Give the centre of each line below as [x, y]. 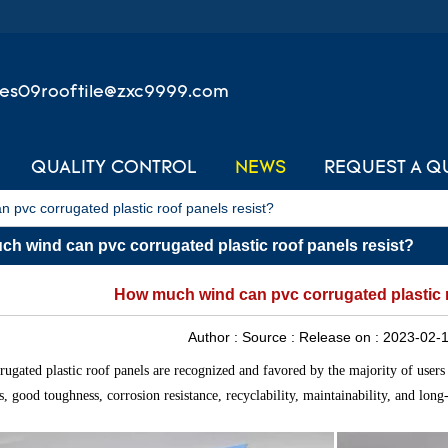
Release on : [340, 337]
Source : [270, 337]
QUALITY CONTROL [113, 168]
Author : [214, 337]
